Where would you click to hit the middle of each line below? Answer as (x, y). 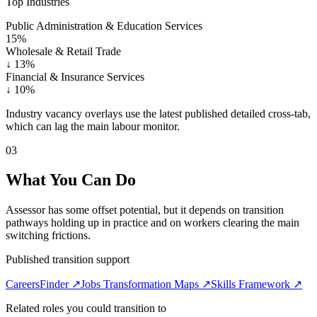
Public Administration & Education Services (104, 25)
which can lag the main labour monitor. (93, 126)
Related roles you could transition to (86, 309)
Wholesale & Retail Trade (63, 51)
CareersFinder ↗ (43, 284)
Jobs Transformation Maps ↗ (146, 284)
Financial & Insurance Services (75, 76)
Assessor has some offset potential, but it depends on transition (145, 210)
